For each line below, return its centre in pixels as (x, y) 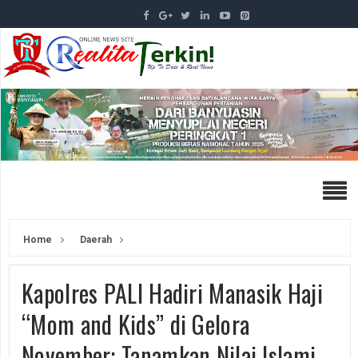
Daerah (95, 239)
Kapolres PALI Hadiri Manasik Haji (172, 292)
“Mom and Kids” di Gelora (136, 324)
